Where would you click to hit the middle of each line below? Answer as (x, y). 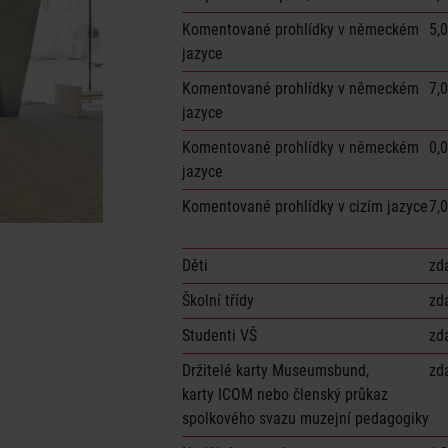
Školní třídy (218, 300)
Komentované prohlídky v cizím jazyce (305, 206)
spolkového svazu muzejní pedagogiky (305, 418)
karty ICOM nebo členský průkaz (285, 394)
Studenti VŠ (219, 335)
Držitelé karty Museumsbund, (275, 370)
